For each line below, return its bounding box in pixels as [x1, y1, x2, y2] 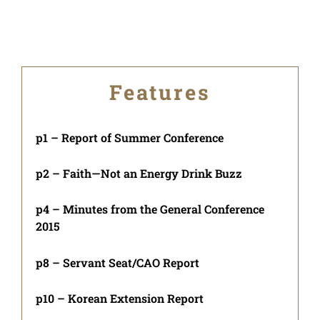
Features [109, 78, 211, 106]
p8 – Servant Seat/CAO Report [36, 254, 200, 270]
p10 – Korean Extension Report [36, 290, 204, 306]
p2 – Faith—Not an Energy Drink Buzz [36, 166, 243, 181]
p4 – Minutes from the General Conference [36, 201, 265, 217]
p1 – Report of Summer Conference [36, 129, 224, 145]
